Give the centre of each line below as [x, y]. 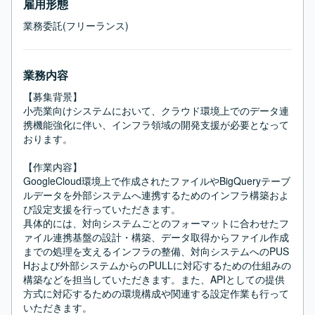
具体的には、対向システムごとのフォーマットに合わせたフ [156, 223]
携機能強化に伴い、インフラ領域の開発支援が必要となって [156, 124]
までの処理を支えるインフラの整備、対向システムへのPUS [156, 251]
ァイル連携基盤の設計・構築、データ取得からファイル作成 [156, 237]
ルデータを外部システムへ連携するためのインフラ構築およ [156, 195]
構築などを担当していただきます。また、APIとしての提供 [154, 279]
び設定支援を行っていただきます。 [102, 209]
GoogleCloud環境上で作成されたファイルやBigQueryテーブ [157, 181]
